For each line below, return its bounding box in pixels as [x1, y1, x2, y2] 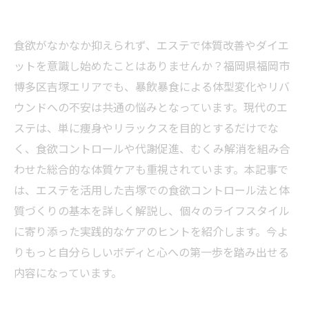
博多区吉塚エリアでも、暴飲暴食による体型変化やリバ [14, 78, 290, 94]
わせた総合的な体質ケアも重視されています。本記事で [14, 161, 288, 177]
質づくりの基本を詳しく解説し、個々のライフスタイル [14, 202, 290, 219]
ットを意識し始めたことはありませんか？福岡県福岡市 [14, 57, 290, 74]
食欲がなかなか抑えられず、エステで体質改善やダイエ [14, 37, 289, 53]
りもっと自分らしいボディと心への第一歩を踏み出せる [14, 243, 289, 260]
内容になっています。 [14, 264, 122, 281]
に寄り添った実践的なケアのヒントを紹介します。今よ [14, 223, 288, 239]
